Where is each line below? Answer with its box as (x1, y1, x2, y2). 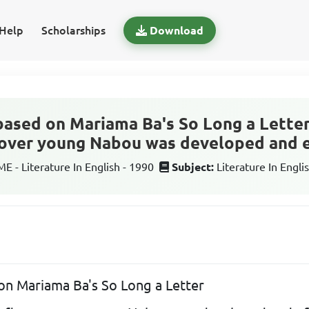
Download (149, 24, 203, 37)
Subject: (172, 161, 215, 173)
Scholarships (41, 24, 106, 37)
